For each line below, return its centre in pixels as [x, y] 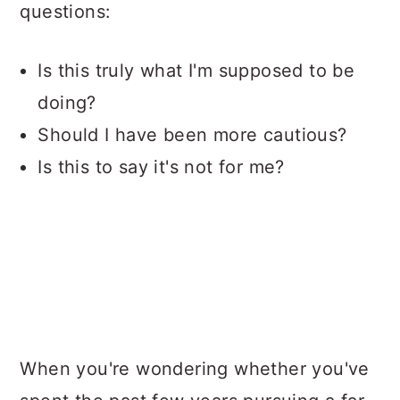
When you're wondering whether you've [195, 369]
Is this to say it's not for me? [161, 167]
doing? [67, 103]
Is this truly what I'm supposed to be [196, 71]
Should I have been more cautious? [192, 135]
